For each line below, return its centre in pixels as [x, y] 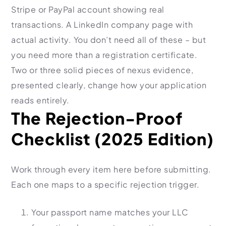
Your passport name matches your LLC [110, 212]
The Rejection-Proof [97, 118]
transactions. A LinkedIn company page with [102, 24]
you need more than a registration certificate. [104, 55]
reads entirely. [40, 100]
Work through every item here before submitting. [111, 169]
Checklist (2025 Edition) [112, 139]
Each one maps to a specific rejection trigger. [105, 184]
